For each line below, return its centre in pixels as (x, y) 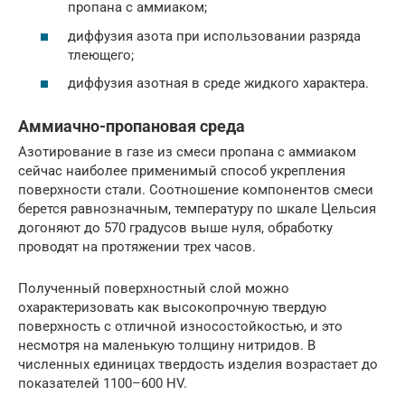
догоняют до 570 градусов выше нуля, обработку (175, 228)
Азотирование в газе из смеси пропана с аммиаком (187, 152)
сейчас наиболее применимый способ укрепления (182, 171)
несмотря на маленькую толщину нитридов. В (167, 346)
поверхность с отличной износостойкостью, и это (180, 327)
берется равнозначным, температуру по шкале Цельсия (197, 209)
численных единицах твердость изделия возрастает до (198, 365)
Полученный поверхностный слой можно (154, 289)
